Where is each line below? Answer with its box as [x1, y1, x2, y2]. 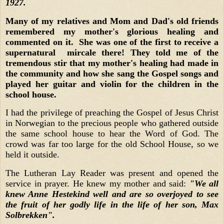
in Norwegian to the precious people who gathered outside [5, 118, 218, 128]
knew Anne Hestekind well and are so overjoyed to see [5, 189, 218, 199]
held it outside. [5, 149, 62, 160]
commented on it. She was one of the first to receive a [5, 36, 218, 47]
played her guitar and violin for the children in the [5, 78, 218, 89]
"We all [189, 178, 218, 189]
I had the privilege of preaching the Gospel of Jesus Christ [5, 107, 218, 118]
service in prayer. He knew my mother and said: [5, 178, 189, 189]
